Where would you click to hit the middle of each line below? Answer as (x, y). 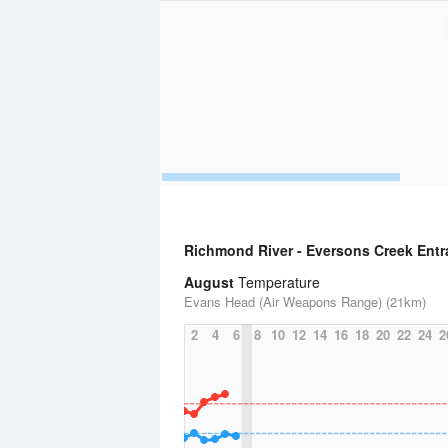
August (209, 282)
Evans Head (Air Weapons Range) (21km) (305, 301)
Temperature (277, 282)
